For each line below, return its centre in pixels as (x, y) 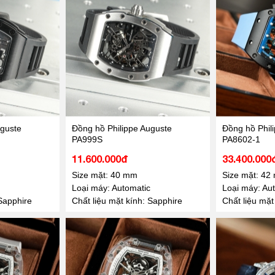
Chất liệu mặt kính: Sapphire (127, 200)
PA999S (87, 139)
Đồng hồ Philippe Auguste (122, 128)
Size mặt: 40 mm (104, 175)
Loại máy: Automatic (111, 188)
